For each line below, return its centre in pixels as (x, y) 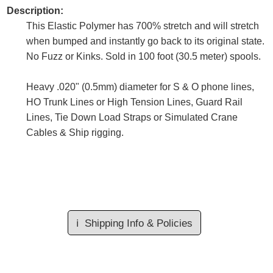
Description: (35, 11)
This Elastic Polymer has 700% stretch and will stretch (143, 26)
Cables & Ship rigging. (75, 133)
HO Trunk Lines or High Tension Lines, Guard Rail (134, 102)
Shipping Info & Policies (138, 223)
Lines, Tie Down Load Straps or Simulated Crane (132, 118)
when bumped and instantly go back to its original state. (145, 41)
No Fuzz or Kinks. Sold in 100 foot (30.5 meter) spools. (144, 57)
